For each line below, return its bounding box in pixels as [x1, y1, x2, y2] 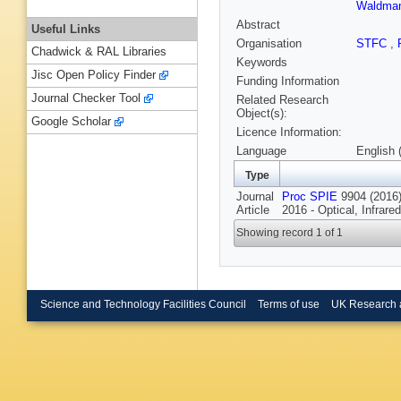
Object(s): [236, 107, 287, 121]
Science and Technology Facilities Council [40, 298, 246, 310]
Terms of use [257, 298, 320, 310]
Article [236, 203, 269, 218]
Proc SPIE [282, 190, 337, 204]
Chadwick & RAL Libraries [31, 45, 166, 59]
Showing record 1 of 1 [236, 226, 344, 240]
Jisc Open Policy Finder [31, 68, 156, 82]
